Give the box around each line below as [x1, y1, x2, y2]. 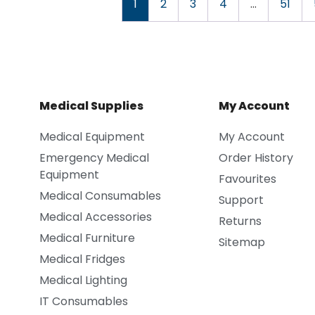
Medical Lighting [39, 272, 127, 289]
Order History [218, 150, 293, 167]
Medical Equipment [39, 129, 145, 146]
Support [218, 192, 264, 209]
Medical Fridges [39, 251, 125, 268]
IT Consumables [39, 293, 128, 310]
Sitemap [218, 234, 265, 251]
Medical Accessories [39, 209, 152, 226]
